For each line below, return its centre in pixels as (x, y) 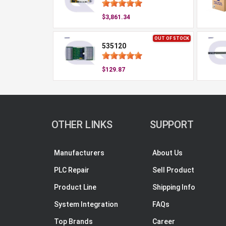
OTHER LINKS (82, 125)
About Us (167, 153)
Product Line (75, 187)
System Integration (86, 204)
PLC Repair (72, 170)
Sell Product (173, 170)
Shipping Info (174, 187)
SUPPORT (172, 125)
